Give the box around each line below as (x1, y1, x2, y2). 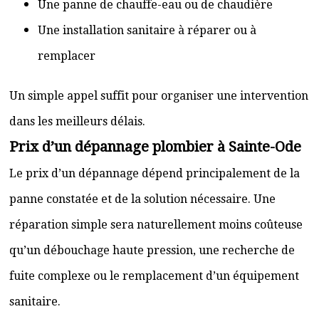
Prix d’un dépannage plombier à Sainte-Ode (9, 138, 301, 155)
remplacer (38, 49, 95, 63)
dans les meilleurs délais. (9, 115, 145, 128)
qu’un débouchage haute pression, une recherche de (9, 244, 295, 257)
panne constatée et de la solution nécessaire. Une (9, 192, 276, 206)
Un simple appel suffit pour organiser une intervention (9, 89, 308, 103)
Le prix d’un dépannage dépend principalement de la (9, 167, 300, 180)
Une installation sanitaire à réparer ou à (38, 23, 256, 37)
